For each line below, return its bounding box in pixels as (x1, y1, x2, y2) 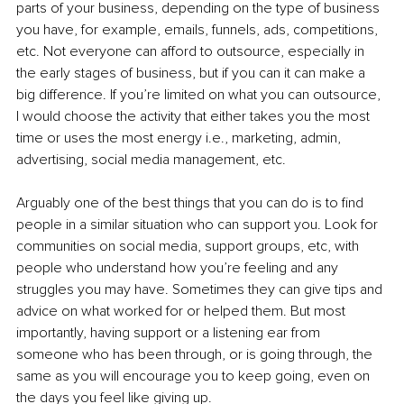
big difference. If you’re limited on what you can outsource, (16, 85, 384, 104)
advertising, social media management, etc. (16, 150, 289, 169)
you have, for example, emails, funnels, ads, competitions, (16, 20, 381, 39)
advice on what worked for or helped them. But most (16, 301, 349, 320)
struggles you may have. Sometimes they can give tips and (16, 280, 386, 298)
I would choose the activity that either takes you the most (16, 106, 373, 125)
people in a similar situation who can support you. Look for (16, 215, 381, 234)
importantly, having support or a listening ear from (16, 323, 324, 342)
